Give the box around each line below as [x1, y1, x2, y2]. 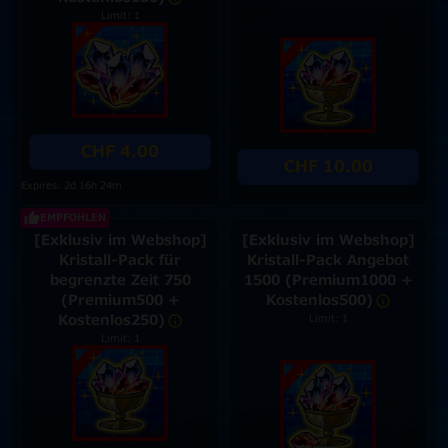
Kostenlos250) [57, 310, 165, 331]
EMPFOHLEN [40, 210, 106, 225]
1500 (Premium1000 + [243, 270, 413, 291]
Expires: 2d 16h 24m [21, 178, 122, 193]
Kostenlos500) [265, 290, 373, 311]
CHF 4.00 [81, 140, 159, 164]
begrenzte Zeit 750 [49, 270, 191, 291]
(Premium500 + [60, 290, 180, 311]
